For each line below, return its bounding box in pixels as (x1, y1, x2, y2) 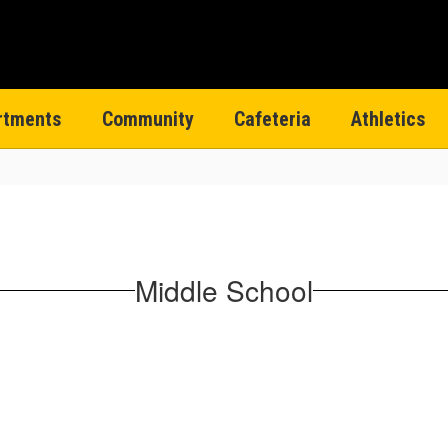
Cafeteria (234, 107, 311, 131)
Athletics (351, 107, 426, 131)
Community (102, 107, 194, 131)
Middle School (135, 269, 313, 310)
